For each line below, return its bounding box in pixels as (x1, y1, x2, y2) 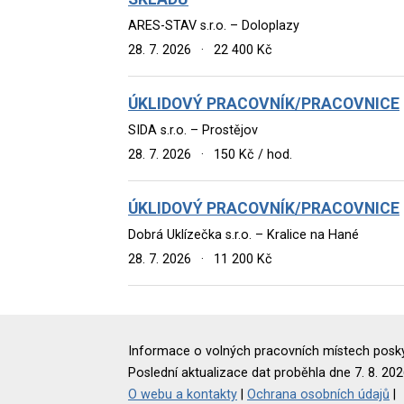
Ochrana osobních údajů (247, 386, 390, 402)
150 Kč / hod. (210, 146, 293, 162)
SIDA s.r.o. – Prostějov (128, 122, 258, 138)
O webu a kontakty (128, 386, 237, 402)
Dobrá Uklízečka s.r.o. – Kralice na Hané (128, 226, 359, 243)
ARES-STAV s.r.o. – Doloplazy (128, 17, 299, 33)
